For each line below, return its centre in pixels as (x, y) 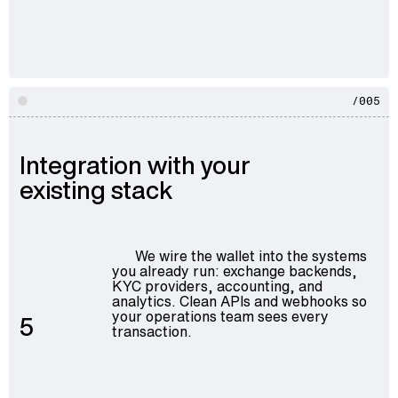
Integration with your (135, 165)
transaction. (151, 331)
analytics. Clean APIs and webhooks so (239, 301)
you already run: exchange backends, (234, 271)
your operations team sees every (220, 316)
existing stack (96, 190)
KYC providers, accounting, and (217, 286)
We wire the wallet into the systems (251, 255)
